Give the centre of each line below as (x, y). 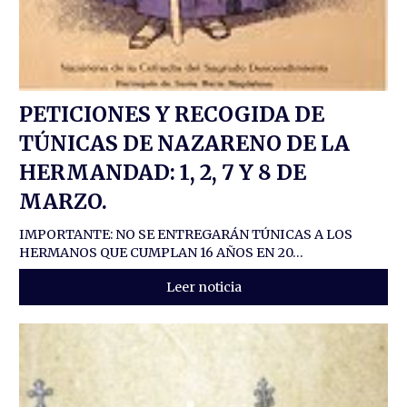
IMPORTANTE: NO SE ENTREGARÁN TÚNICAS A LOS (186, 235)
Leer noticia (203, 288)
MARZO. (64, 202)
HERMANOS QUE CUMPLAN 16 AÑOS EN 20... (162, 253)
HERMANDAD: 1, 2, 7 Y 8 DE (163, 173)
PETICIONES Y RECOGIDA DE (172, 114)
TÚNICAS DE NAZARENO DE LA (185, 144)
